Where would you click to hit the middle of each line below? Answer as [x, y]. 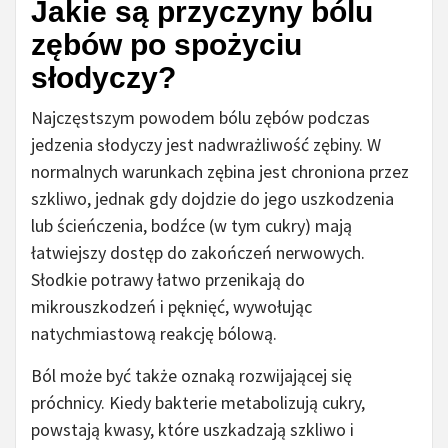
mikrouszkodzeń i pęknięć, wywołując [171, 307]
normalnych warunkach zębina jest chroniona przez [220, 172]
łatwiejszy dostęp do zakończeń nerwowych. [198, 253]
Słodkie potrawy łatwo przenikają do [168, 280]
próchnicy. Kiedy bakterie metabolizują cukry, [198, 403]
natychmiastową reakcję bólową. [154, 334]
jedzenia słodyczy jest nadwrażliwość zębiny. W [206, 145]
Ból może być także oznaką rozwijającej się [191, 376]
